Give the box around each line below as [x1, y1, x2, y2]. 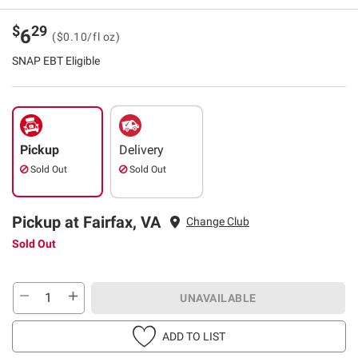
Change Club [186, 215, 249, 229]
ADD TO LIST [162, 329, 225, 343]
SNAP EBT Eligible [12, 54, 100, 67]
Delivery [119, 141, 164, 157]
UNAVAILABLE [180, 291, 257, 304]
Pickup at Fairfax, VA [12, 212, 161, 232]
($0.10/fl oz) [52, 30, 121, 43]
